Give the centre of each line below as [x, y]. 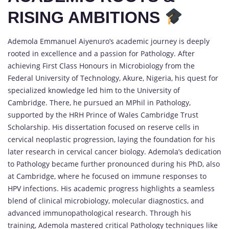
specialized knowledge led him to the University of [94, 90]
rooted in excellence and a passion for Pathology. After [101, 53]
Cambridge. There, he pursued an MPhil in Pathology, [99, 102]
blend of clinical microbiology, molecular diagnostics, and [106, 200]
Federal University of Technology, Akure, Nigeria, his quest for [113, 78]
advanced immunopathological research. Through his [99, 213]
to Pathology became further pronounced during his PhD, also [114, 164]
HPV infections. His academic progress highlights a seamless [111, 188]
